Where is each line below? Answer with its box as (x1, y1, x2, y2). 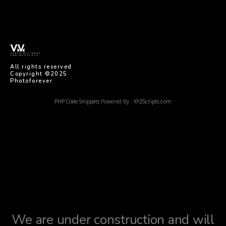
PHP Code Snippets (54, 97, 99, 105)
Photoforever (10, 77, 52, 85)
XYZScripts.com (134, 97, 172, 105)
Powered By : (99, 97, 134, 105)
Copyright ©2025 (10, 70, 68, 78)
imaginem (95, 28, 138, 37)
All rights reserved (10, 63, 72, 71)
